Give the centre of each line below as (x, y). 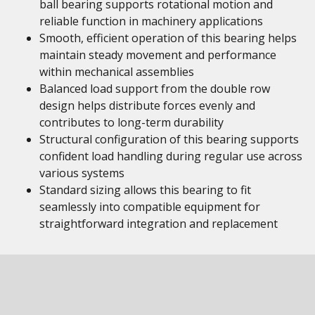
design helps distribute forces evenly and (147, 105)
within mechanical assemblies (117, 72)
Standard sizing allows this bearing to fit (145, 190)
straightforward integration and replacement (159, 224)
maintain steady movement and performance (158, 55)
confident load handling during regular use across (171, 156)
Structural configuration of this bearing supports (169, 139)
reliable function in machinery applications (151, 21)
